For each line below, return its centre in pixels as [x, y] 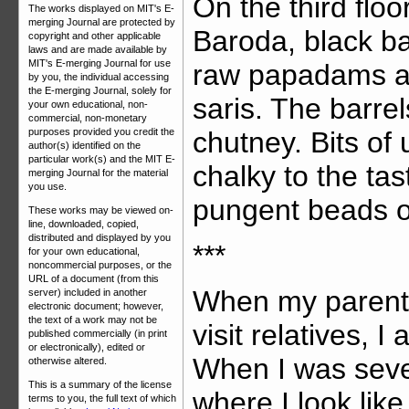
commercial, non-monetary [88, 118]
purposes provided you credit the [101, 131]
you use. [47, 186]
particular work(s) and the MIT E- [102, 159]
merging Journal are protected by [102, 22]
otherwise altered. [68, 361]
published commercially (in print [98, 334]
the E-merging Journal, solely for [100, 90]
